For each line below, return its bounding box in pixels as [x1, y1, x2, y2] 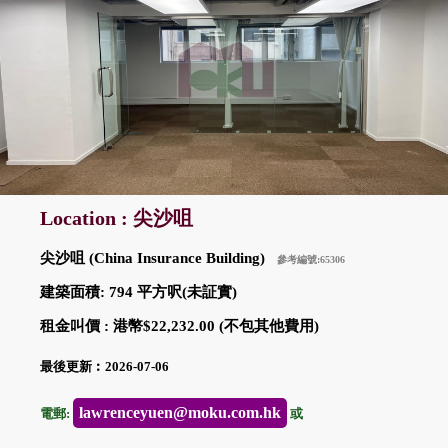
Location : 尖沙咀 [40, 207, 193, 230]
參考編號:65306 [277, 253, 345, 265]
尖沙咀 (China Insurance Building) [40, 249, 277, 266]
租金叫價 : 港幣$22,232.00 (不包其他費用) [40, 317, 319, 334]
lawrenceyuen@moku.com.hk [79, 404, 281, 422]
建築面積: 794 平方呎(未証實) [40, 283, 237, 300]
